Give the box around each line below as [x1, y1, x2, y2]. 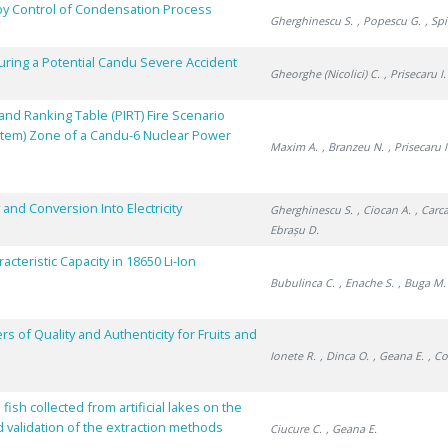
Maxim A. [270, 139, 319, 154]
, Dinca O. [320, 348, 370, 363]
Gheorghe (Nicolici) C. [270, 66, 381, 81]
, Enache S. [339, 275, 395, 290]
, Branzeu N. [322, 139, 385, 154]
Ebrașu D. [270, 222, 320, 237]
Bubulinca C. [270, 275, 336, 290]
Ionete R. [270, 348, 317, 363]
